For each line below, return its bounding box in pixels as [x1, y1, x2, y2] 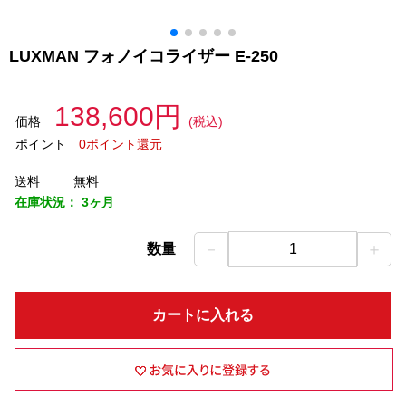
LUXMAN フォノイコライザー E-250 [9, 47, 283, 65]
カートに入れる [152, 307, 254, 323]
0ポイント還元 [78, 137, 162, 151]
